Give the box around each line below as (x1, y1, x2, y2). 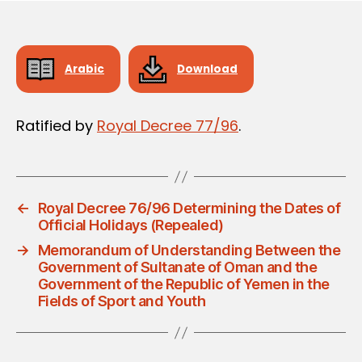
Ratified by (16, 116, 97, 137)
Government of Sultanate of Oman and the (37, 259, 318, 276)
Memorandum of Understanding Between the (37, 242, 341, 259)
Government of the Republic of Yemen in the (37, 276, 330, 293)
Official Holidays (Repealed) (37, 217, 224, 234)
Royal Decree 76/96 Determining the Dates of (37, 200, 341, 217)
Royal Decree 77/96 (97, 116, 238, 137)
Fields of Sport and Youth (37, 293, 206, 310)
